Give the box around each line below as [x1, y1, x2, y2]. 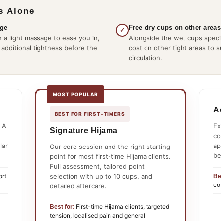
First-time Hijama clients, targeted [74, 202, 169, 210]
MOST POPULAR [52, 91, 99, 97]
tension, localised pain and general [49, 211, 145, 219]
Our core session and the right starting [49, 142, 170, 150]
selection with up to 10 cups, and [49, 172, 152, 180]
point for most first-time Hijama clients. [49, 152, 171, 160]
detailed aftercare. [49, 182, 107, 190]
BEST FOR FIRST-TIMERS [54, 110, 125, 117]
